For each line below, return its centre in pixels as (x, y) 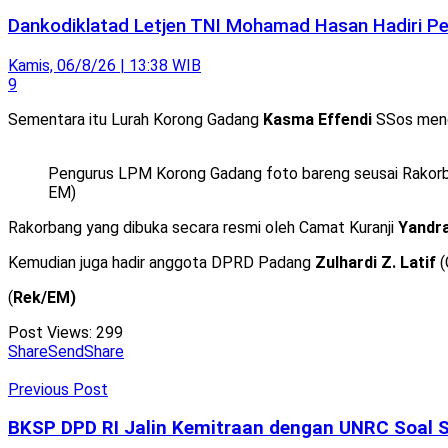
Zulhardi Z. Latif (375, 262)
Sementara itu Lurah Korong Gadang (135, 119)
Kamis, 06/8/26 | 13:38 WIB (104, 65)
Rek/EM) (44, 297)
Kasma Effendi (317, 119)
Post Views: (50, 332)
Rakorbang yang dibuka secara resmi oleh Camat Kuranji (203, 227)
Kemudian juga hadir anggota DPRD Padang (161, 262)
